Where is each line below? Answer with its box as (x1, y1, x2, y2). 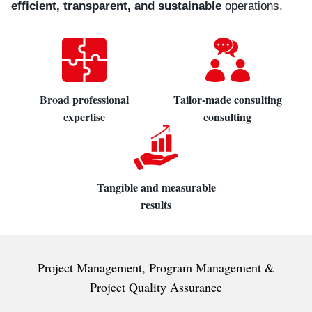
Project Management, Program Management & (38, 259, 274, 276)
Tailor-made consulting (173, 91, 282, 107)
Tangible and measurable (96, 179, 216, 195)
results (141, 196, 171, 212)
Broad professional (40, 91, 130, 107)
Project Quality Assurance (90, 279, 222, 295)
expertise (63, 109, 106, 125)
